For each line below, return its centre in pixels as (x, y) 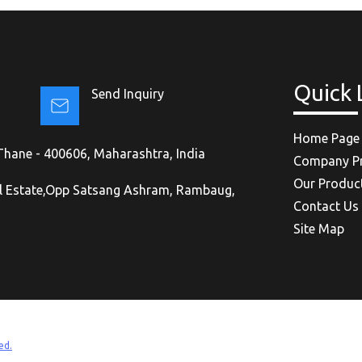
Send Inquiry (127, 94)
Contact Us (326, 206)
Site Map (319, 229)
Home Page (327, 139)
